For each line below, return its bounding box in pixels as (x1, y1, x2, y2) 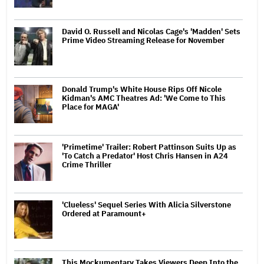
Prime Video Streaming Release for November (62, 35, 225, 46)
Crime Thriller (62, 160, 113, 170)
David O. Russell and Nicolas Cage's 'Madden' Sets (62, 27, 240, 37)
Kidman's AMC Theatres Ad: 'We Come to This (62, 93, 226, 104)
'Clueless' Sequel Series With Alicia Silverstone (62, 200, 231, 210)
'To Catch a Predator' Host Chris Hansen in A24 (62, 151, 228, 161)
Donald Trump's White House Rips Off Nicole (62, 84, 222, 95)
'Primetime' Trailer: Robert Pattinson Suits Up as (62, 142, 236, 153)
